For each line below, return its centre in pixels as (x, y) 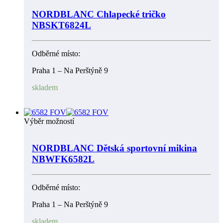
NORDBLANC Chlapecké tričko (99, 14)
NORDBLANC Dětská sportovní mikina (114, 148)
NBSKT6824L (61, 25)
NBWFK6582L (63, 159)
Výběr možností (49, 121)
